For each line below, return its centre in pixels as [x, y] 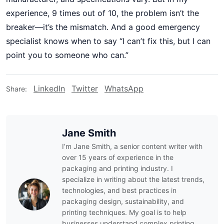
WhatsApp [124, 88]
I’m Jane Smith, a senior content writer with [132, 146]
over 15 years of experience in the [118, 157]
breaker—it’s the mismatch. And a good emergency [103, 27]
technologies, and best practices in [119, 190]
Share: [16, 89]
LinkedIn [49, 88]
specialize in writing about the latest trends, [133, 179]
